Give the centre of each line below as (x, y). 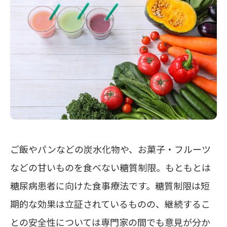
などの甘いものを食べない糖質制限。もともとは (110, 167)
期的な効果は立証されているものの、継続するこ (110, 204)
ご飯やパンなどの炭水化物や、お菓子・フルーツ (110, 149)
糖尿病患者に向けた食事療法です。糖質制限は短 (110, 186)
